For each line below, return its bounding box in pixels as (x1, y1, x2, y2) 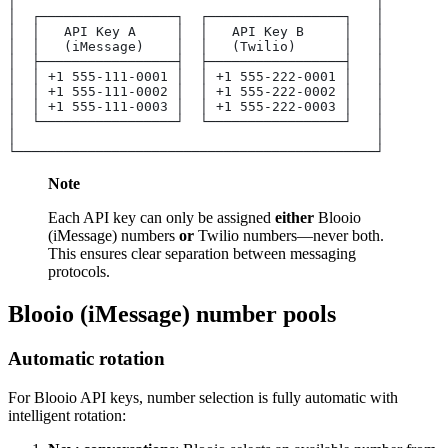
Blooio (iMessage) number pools (8, 301, 336, 328)
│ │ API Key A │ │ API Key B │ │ (8, 24, 384, 40)
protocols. (48, 263, 110, 281)
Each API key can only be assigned (48, 209, 275, 227)
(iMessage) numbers (48, 227, 179, 245)
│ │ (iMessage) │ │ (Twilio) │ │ (8, 39, 384, 55)
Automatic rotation (8, 348, 165, 370)
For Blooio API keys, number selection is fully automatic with (8, 388, 398, 406)
